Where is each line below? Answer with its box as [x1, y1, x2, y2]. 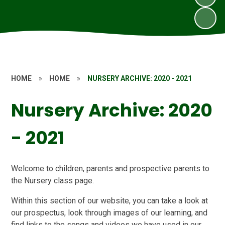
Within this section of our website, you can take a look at [11, 195, 208, 205]
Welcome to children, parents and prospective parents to [11, 163, 210, 173]
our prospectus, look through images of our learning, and [11, 207, 208, 217]
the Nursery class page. [11, 175, 94, 185]
